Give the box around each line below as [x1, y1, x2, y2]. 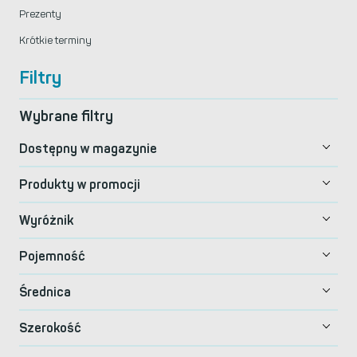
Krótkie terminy [19, 34, 92, 46]
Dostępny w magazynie [19, 141, 157, 156]
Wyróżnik [19, 213, 73, 228]
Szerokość [19, 320, 81, 335]
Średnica [19, 284, 71, 300]
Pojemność [19, 249, 85, 264]
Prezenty [19, 8, 61, 20]
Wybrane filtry [19, 108, 113, 125]
